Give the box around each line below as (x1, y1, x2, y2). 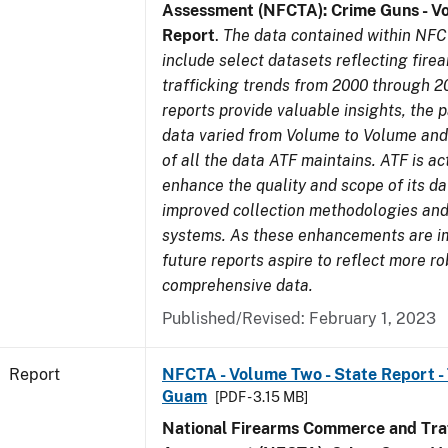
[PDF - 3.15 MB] (215, 389, 309, 405)
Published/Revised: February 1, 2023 (162, 309, 436, 328)
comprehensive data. (162, 276, 313, 295)
